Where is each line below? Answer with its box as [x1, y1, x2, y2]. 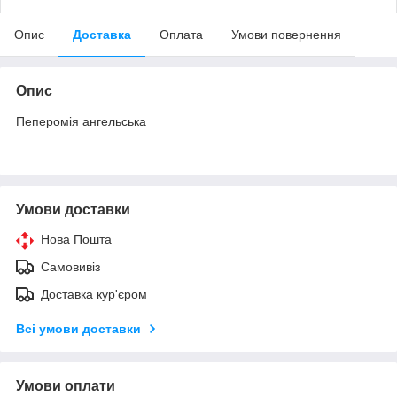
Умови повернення [231, 27, 341, 42]
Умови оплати [16, 378, 115, 393]
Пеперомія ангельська [16, 113, 146, 128]
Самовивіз [41, 259, 100, 274]
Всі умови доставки [16, 321, 141, 336]
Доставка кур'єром [41, 286, 147, 301]
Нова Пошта [41, 231, 112, 246]
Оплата [160, 27, 203, 42]
